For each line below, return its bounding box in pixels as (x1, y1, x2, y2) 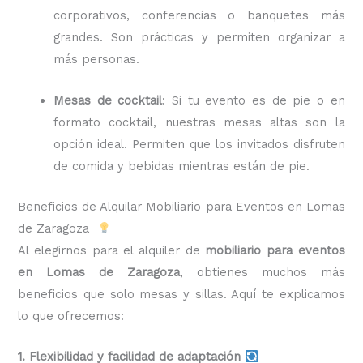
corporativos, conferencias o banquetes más (53, 8, 345, 23)
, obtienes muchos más (180, 264, 345, 280)
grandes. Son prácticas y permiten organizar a (53, 30, 345, 45)
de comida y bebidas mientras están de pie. (53, 158, 310, 173)
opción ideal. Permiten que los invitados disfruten (53, 136, 345, 152)
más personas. (53, 52, 140, 67)
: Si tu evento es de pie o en (162, 92, 345, 108)
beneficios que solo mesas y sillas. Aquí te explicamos (18, 286, 345, 301)
